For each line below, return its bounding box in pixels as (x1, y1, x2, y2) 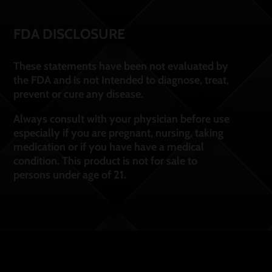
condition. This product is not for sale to (13, 154, 197, 168)
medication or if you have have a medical (13, 140, 204, 154)
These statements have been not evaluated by (13, 59, 228, 73)
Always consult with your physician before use (13, 112, 229, 126)
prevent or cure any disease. (13, 87, 143, 101)
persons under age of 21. (13, 168, 126, 182)
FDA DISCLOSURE (13, 25, 125, 42)
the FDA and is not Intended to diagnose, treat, (13, 73, 229, 87)
